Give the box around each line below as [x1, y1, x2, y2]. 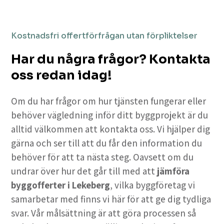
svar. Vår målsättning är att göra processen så [11, 207, 196, 219]
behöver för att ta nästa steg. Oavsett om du [11, 151, 194, 163]
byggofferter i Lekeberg [11, 179, 110, 191]
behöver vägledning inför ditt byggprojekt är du [11, 109, 208, 121]
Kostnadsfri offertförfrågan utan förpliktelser [11, 30, 198, 41]
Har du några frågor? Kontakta [11, 51, 211, 67]
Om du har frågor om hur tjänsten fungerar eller [11, 95, 206, 107]
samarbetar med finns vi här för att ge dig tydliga [11, 193, 211, 205]
